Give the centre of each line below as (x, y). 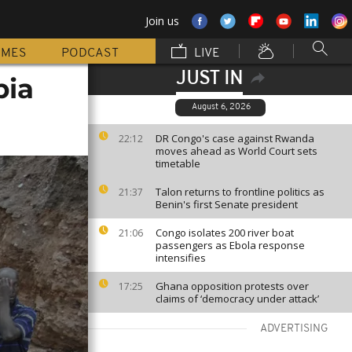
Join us (162, 21)
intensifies (181, 258)
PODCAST (90, 53)
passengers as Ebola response (230, 245)
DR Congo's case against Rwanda (235, 138)
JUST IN (209, 79)
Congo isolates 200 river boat (225, 233)
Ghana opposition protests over (232, 286)
